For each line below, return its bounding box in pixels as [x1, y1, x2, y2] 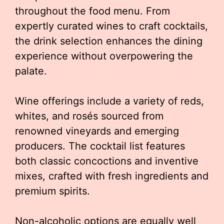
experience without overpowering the [15, 50, 193, 62]
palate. [15, 65, 47, 77]
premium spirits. [15, 185, 90, 197]
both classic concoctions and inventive [15, 155, 198, 167]
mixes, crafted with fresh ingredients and [15, 170, 208, 182]
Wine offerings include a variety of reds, [15, 95, 204, 107]
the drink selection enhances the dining [15, 35, 202, 47]
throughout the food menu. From [15, 5, 170, 17]
